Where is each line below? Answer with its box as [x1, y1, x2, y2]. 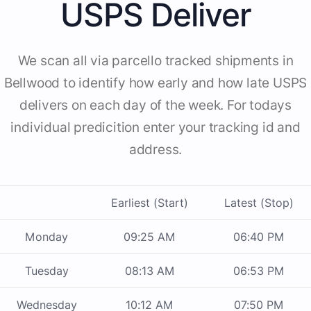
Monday [25, 230, 68, 244]
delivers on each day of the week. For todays [19, 97, 292, 114]
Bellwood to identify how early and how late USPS [3, 75, 308, 92]
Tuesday [24, 264, 69, 278]
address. [128, 142, 183, 158]
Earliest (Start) [111, 196, 188, 210]
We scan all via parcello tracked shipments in [17, 53, 294, 69]
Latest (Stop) [224, 196, 294, 210]
